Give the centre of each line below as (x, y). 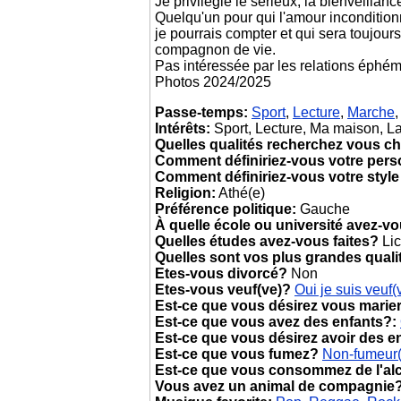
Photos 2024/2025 (213, 82)
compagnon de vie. (215, 50)
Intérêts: (183, 128)
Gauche (323, 209)
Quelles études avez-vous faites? (267, 241)
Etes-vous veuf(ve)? (223, 290)
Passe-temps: (201, 112)
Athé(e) (240, 193)
